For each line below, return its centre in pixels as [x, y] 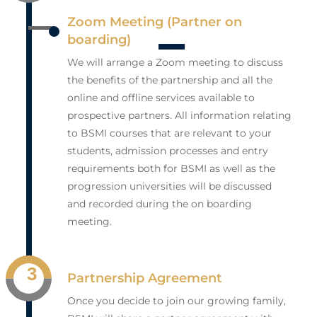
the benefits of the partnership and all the [170, 80]
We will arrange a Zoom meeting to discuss [175, 63]
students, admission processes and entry [168, 151]
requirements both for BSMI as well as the [172, 169]
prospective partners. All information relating [180, 116]
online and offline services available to [161, 98]
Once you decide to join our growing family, [177, 301]
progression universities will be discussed [170, 186]
